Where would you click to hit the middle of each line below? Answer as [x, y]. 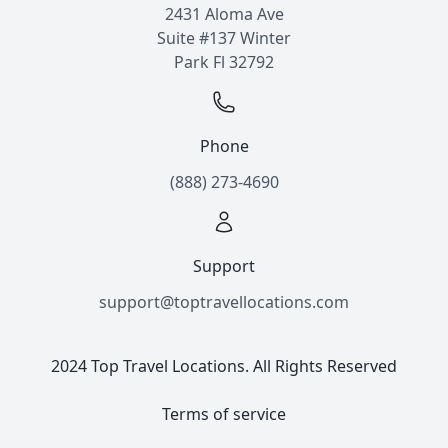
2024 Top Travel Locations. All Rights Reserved [224, 366]
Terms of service [224, 414]
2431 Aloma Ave [224, 14]
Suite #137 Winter [224, 38]
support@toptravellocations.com [224, 302]
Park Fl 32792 [224, 62]
